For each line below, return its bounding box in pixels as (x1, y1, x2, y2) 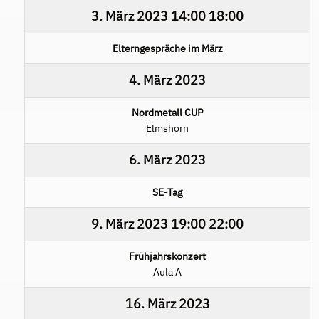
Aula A (153, 265, 182, 278)
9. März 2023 (91, 215, 168, 232)
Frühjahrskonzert (129, 249, 206, 263)
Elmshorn (146, 121, 189, 135)
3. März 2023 (91, 7, 168, 24)
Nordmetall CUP (132, 105, 203, 119)
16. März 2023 (125, 295, 210, 312)
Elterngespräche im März (112, 41, 223, 55)
